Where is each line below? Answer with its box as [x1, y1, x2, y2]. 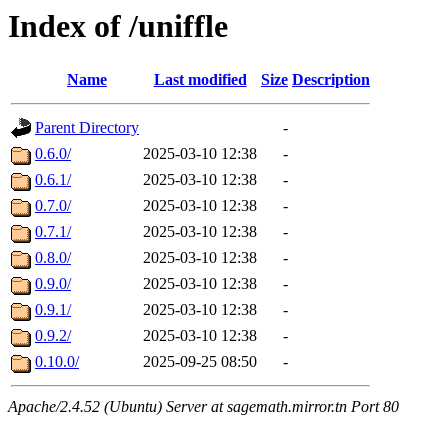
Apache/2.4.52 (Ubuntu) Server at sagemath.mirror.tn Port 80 [8, 398, 399, 416]
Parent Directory [35, 119, 139, 137]
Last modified [153, 71, 247, 89]
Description [292, 71, 370, 89]
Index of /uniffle [8, 8, 228, 44]
